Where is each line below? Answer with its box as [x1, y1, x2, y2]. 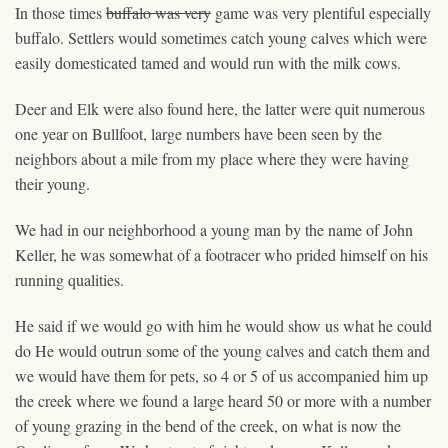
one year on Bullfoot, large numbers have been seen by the [15, 122, 382, 144]
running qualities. [15, 268, 124, 290]
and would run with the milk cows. [179, 51, 401, 73]
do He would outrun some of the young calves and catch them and [15, 339, 430, 361]
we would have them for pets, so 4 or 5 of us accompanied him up [15, 364, 428, 386]
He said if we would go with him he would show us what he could [15, 314, 432, 336]
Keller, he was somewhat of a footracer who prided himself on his [15, 243, 428, 265]
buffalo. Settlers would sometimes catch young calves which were [15, 26, 427, 48]
